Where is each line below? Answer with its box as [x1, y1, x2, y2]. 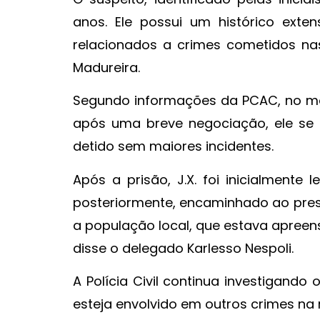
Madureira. [73, 59, 140, 77]
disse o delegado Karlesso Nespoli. [73, 239, 294, 257]
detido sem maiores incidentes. [73, 137, 274, 156]
